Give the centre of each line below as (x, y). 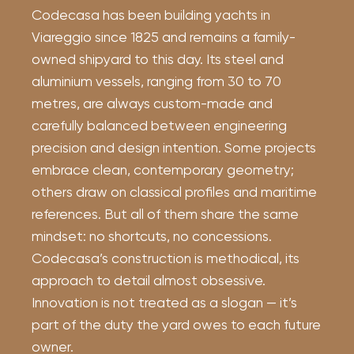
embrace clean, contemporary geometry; (163, 170)
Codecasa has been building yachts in (151, 15)
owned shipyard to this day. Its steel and (158, 59)
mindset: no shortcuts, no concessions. (152, 236)
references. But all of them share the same (165, 214)
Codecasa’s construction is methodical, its (166, 258)
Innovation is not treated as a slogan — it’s (164, 303)
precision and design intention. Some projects (174, 148)
